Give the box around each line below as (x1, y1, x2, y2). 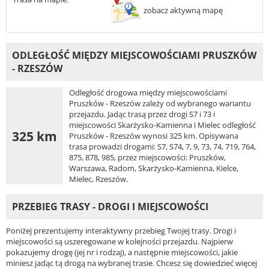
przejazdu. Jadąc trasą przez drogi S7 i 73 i (69, 109, 215, 120)
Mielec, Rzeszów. (69, 174, 128, 185)
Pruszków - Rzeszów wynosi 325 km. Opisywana (69, 130, 238, 142)
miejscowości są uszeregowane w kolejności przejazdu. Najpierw (6, 236, 233, 247)
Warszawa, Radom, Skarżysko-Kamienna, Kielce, (69, 163, 238, 174)
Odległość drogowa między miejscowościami (69, 87, 227, 98)
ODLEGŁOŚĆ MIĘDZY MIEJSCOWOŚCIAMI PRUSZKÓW (12, 49, 256, 62)
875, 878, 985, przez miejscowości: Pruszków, (69, 152, 226, 163)
